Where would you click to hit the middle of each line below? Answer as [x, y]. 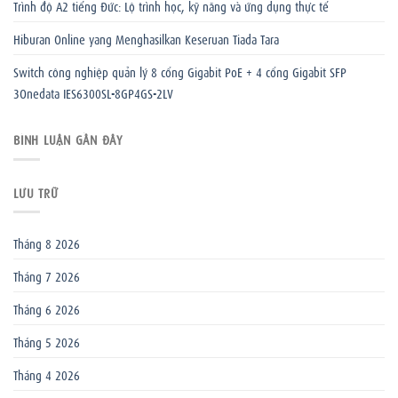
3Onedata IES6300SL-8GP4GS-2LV [93, 92]
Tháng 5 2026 [47, 342]
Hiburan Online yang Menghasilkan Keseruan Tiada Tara [146, 38]
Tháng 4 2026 [47, 374]
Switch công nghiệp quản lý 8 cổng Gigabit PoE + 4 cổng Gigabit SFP [180, 71]
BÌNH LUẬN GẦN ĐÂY [68, 139]
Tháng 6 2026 [47, 309]
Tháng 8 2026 [47, 243]
